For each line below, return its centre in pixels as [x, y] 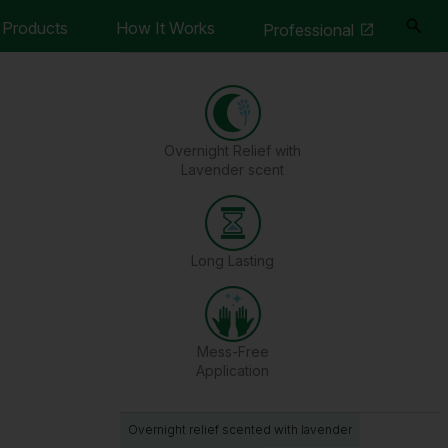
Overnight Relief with [232, 150]
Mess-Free [232, 351]
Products [35, 28]
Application [232, 370]
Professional [308, 30]
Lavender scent [232, 169]
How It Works [165, 28]
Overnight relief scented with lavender [240, 429]
